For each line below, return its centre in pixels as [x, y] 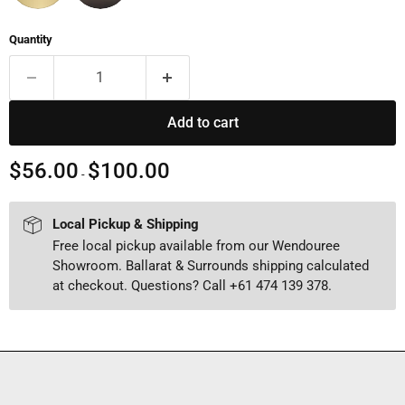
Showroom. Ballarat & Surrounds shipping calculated [211, 265]
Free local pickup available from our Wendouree [196, 245]
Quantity [31, 39]
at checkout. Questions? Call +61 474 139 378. [192, 285]
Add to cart [202, 122]
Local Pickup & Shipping [126, 224]
